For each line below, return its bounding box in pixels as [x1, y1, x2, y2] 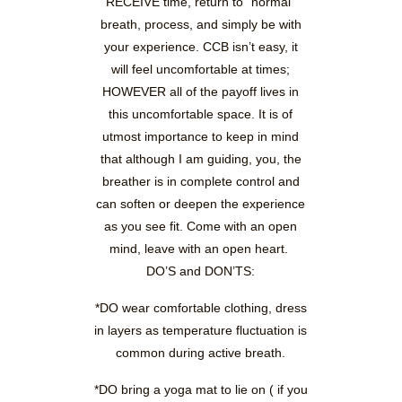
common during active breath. [116, 345, 286, 361]
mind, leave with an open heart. [109, 241, 293, 257]
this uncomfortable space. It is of [109, 107, 293, 122]
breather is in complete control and [101, 174, 300, 189]
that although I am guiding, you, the [100, 152, 301, 167]
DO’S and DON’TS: [146, 264, 256, 279]
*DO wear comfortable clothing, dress [94, 301, 307, 316]
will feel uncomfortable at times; [111, 62, 291, 77]
